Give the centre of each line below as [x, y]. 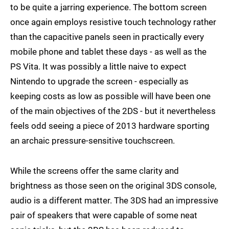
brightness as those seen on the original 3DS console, [113, 185]
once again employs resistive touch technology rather [113, 22]
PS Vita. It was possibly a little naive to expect [98, 66]
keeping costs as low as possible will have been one [110, 96]
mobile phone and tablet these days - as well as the [108, 51]
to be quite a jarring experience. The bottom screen [108, 7]
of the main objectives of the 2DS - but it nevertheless [113, 111]
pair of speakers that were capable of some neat [104, 215]
